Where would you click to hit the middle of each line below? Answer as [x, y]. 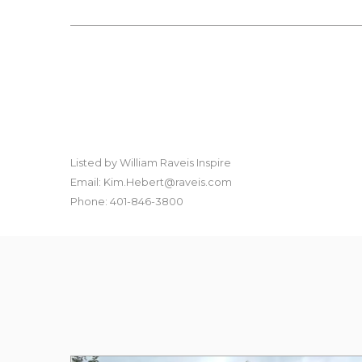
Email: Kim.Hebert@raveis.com [152, 183]
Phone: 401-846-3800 [127, 202]
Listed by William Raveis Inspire [151, 163]
